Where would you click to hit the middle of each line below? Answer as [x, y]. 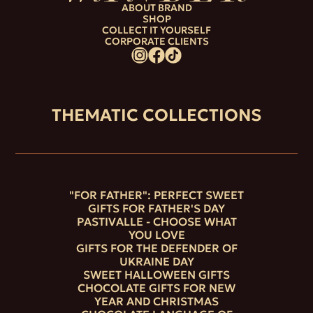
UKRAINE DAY [156, 261]
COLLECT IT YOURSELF [156, 30]
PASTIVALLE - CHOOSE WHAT [156, 221]
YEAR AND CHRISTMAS [156, 301]
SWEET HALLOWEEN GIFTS [156, 274]
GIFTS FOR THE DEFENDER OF [156, 248]
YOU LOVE [156, 234]
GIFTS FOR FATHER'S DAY [156, 208]
